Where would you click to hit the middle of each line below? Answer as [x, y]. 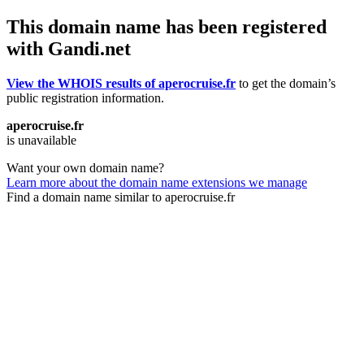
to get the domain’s [286, 83]
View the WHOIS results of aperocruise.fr [121, 83]
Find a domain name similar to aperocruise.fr [121, 197]
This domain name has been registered [167, 26]
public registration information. [85, 97]
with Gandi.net [69, 48]
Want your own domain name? [85, 167]
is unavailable [41, 140]
